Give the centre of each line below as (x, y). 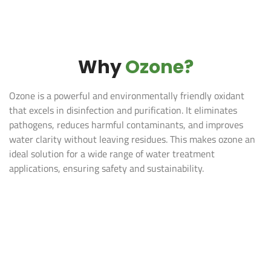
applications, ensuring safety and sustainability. (106, 168)
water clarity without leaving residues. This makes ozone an (132, 139)
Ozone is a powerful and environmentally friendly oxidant (127, 95)
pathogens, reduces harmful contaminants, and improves (126, 124)
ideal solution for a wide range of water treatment (112, 153)
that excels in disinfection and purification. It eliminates (123, 110)
